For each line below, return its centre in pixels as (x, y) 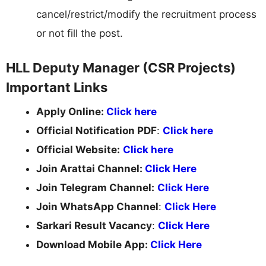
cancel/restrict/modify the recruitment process (146, 15)
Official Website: (78, 149)
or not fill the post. (80, 34)
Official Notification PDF (96, 130)
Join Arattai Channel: (91, 168)
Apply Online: (71, 111)
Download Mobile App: (93, 244)
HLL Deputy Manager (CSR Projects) (121, 67)
